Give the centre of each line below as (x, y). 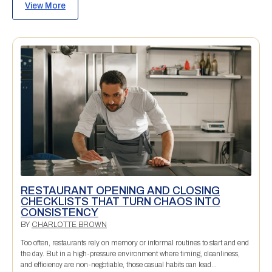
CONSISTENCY (59, 212)
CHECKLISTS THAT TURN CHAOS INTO (121, 202)
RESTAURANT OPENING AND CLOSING (120, 191)
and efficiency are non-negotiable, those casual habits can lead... (119, 265)
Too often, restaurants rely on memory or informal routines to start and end (135, 243)
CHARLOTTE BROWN (69, 225)
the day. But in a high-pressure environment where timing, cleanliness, (130, 254)
